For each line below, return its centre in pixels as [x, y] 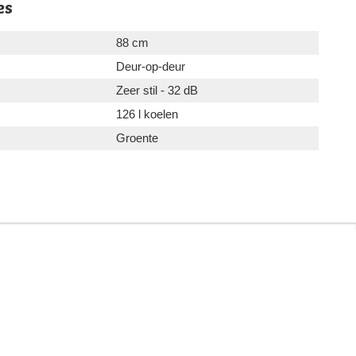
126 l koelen [147, 114]
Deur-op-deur [151, 67]
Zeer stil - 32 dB [157, 91]
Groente [137, 138]
